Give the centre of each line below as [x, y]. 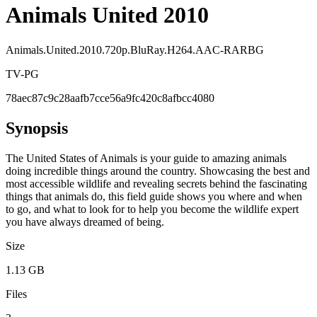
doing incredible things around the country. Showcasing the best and [158, 171]
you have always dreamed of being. [85, 221]
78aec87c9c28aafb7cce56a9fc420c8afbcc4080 [110, 98]
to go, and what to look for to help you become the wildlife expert [152, 209]
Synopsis [37, 128]
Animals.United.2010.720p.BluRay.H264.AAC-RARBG [135, 50]
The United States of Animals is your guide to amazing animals [146, 158]
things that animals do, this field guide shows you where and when [154, 196]
